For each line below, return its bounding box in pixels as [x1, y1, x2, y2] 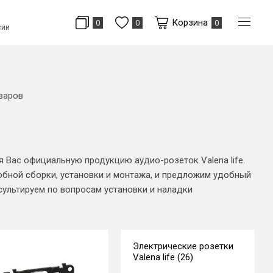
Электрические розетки [133, 241, 233, 252]
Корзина [172, 17, 208, 28]
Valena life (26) [133, 252, 193, 263]
